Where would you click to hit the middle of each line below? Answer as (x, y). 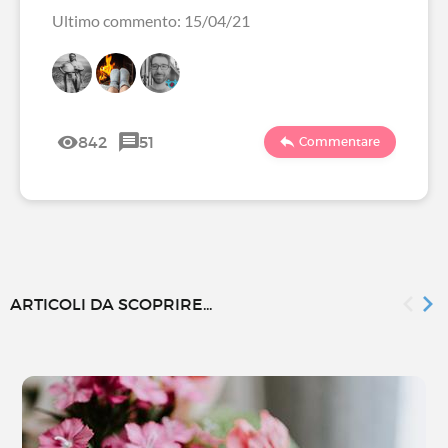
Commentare (339, 142)
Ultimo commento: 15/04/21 (151, 21)
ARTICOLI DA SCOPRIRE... (111, 304)
